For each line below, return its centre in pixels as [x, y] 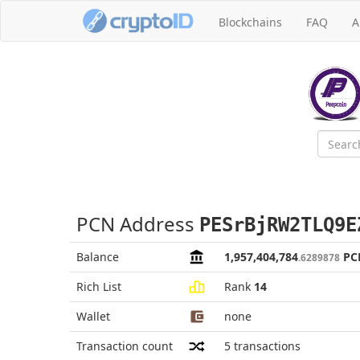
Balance [98, 257]
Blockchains [250, 22]
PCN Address [138, 224]
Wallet [93, 316]
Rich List [99, 286]
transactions [267, 346]
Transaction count [125, 346]
